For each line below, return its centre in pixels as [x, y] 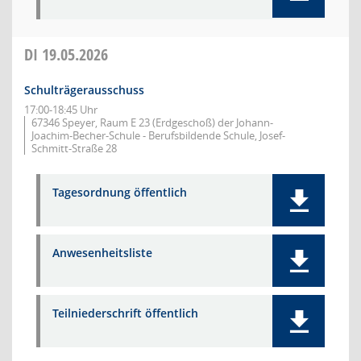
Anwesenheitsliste [102, 253]
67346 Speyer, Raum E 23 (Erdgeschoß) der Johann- [152, 122]
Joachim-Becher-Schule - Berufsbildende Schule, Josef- [158, 135]
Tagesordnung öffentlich [120, 192]
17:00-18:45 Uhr [61, 110]
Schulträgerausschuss [84, 90]
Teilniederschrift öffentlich [125, 313]
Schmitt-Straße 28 [74, 148]
